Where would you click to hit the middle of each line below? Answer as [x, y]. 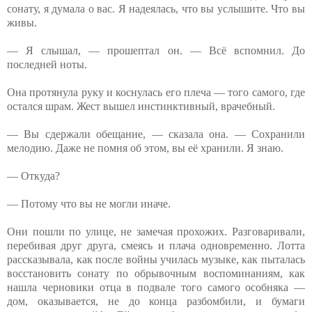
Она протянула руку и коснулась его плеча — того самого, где [156, 92]
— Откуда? [33, 175]
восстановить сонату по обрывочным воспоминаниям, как [156, 273]
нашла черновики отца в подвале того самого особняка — [156, 287]
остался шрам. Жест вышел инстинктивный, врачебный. [141, 106]
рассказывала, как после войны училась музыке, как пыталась [156, 259]
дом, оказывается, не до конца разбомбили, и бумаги [156, 301]
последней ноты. [47, 64]
